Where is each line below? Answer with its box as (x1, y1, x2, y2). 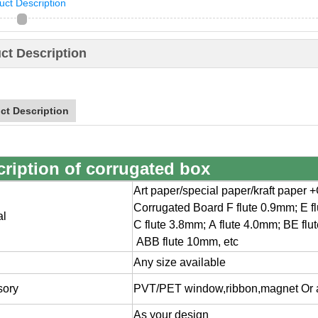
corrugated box (86, 159, 210, 178)
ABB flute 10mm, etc (133, 236, 238, 248)
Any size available (133, 256, 226, 268)
